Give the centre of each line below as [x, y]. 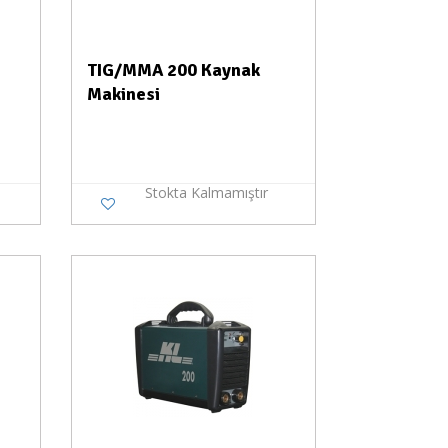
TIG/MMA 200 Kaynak [173, 70]
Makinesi [123, 94]
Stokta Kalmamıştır [206, 192]
